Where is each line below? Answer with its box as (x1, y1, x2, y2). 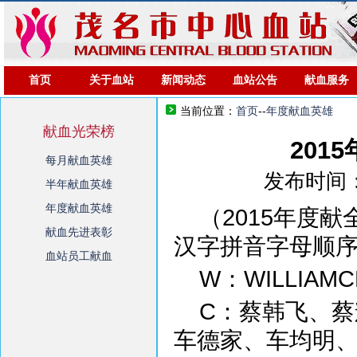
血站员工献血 (45, 249, 112, 262)
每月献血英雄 (45, 154, 112, 167)
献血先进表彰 (45, 226, 112, 238)
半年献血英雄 (45, 178, 112, 190)
